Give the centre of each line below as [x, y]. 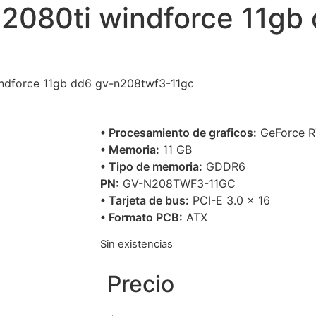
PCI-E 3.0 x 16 [230, 201]
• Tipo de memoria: [151, 167]
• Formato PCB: [141, 218]
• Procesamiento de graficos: [178, 133]
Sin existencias [136, 244]
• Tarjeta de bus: [145, 201]
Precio [141, 284]
